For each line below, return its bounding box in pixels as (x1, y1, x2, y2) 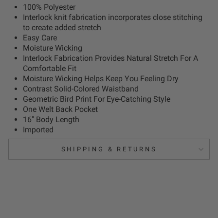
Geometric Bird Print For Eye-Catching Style (23, 94, 170, 104)
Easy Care (23, 33, 57, 43)
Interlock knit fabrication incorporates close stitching (23, 13, 202, 22)
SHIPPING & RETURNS (61, 145, 157, 153)
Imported (23, 125, 54, 135)
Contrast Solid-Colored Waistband (23, 84, 139, 94)
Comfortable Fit (23, 64, 76, 73)
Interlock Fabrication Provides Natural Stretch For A (23, 54, 198, 63)
